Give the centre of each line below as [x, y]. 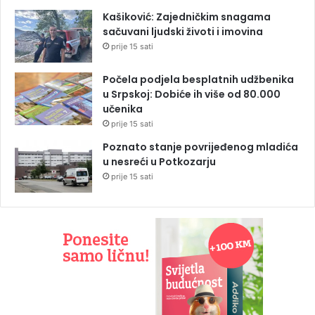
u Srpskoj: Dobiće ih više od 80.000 [192, 95]
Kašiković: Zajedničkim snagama [187, 17]
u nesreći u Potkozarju [159, 162]
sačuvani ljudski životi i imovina [183, 32]
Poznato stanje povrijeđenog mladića [200, 147]
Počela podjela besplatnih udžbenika [198, 80]
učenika [123, 109]
